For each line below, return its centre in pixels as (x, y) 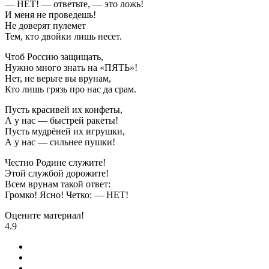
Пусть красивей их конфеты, (64, 110)
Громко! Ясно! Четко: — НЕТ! (67, 195)
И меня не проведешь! (50, 15)
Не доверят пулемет (45, 26)
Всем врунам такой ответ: (58, 184)
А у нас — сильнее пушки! (60, 142)
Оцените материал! (44, 216)
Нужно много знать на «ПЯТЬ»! (71, 68)
